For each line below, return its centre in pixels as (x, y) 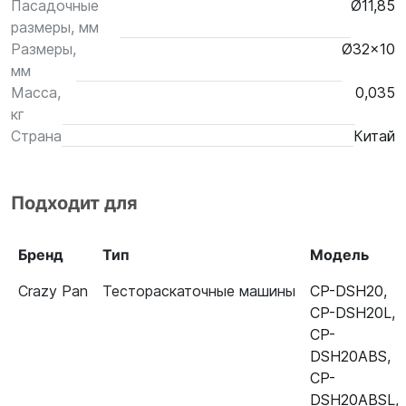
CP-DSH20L (351, 313)
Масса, (36, 92)
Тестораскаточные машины (199, 291)
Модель (339, 255)
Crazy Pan (53, 291)
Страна (36, 136)
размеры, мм (55, 27)
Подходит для (74, 203)
